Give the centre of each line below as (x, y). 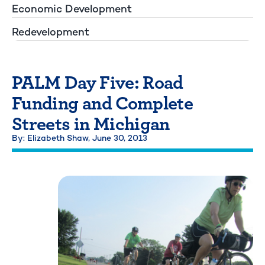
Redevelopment (51, 31)
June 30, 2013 (120, 138)
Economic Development (72, 8)
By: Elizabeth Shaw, (52, 138)
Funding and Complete (103, 101)
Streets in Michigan (91, 122)
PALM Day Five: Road (98, 81)
